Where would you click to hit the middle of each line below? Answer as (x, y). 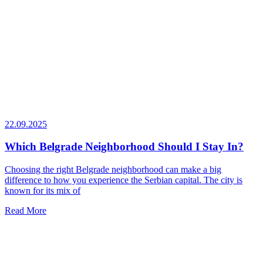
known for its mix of (43, 191)
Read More (26, 211)
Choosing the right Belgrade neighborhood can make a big (113, 170)
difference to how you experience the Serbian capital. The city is (124, 180)
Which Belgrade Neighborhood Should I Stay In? (124, 147)
